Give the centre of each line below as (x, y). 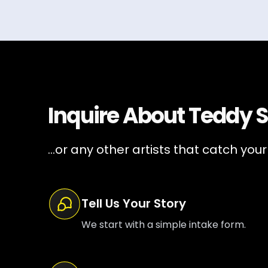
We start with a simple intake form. (164, 225)
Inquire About (118, 116)
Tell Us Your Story (134, 203)
